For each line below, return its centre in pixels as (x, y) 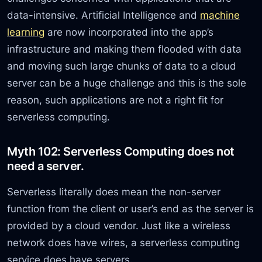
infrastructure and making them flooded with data (125, 49)
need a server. (46, 166)
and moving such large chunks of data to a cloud (122, 65)
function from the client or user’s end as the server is (131, 209)
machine (220, 15)
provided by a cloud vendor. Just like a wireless (119, 226)
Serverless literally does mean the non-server (114, 192)
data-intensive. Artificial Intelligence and (104, 15)
